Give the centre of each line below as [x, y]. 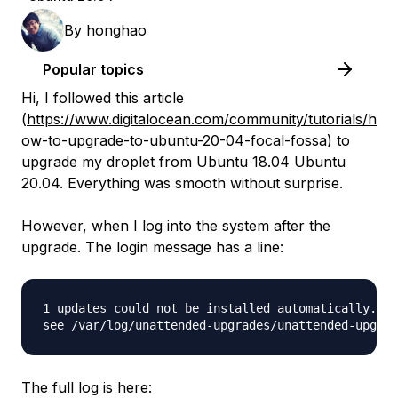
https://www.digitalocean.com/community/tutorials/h [202, 119]
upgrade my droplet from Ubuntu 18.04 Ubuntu [183, 162]
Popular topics [93, 69]
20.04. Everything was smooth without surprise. [182, 183]
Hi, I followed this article [103, 98]
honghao [116, 30]
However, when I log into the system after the [176, 226]
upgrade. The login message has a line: [152, 247]
